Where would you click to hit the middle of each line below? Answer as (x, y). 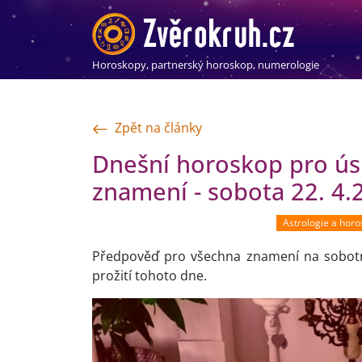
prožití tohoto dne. (149, 276)
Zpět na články (158, 127)
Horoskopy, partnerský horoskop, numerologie (206, 64)
